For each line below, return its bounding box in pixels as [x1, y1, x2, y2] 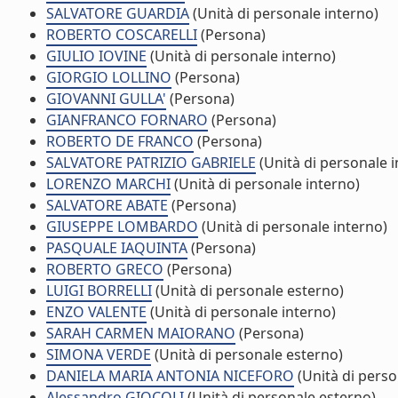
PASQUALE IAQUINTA [46, 238, 187, 258]
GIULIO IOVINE [46, 46, 147, 66]
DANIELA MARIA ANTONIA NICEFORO [46, 366, 294, 386]
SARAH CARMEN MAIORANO [46, 323, 235, 343]
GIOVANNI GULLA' [46, 89, 166, 108]
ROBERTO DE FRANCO [46, 131, 194, 151]
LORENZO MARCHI [46, 174, 171, 194]
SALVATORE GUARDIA [46, 4, 189, 23]
